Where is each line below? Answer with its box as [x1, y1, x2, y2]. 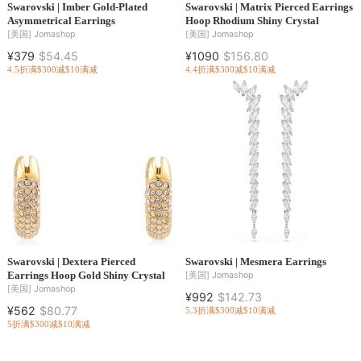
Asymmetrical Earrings [6, 14, 115, 27]
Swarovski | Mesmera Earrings [185, 255, 326, 268]
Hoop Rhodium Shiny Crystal [185, 14, 319, 27]
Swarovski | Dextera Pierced [6, 255, 135, 268]
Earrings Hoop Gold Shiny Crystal [6, 269, 165, 282]
